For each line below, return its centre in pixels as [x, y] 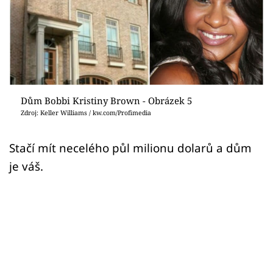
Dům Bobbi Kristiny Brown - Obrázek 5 [106, 100]
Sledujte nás [36, 84]
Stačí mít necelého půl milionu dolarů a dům [130, 147]
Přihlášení [58, 39]
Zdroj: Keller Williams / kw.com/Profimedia [86, 112]
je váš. [26, 166]
